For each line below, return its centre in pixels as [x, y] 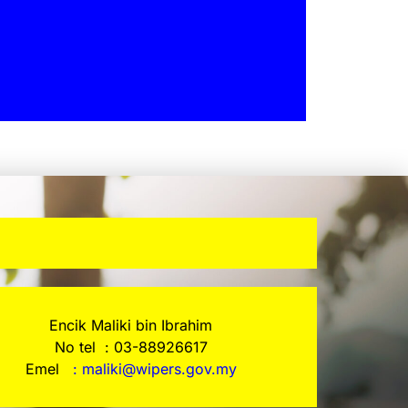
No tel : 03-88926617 [131, 347]
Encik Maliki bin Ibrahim [131, 326]
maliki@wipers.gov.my [159, 369]
